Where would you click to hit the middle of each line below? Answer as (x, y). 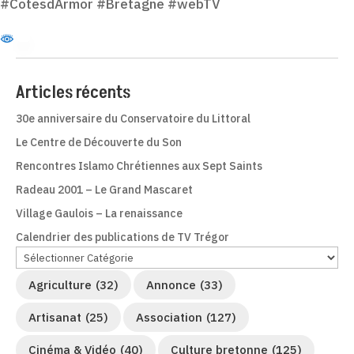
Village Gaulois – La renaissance (99, 214)
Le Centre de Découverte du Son (99, 143)
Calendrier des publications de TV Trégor (122, 237)
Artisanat (55, 318)
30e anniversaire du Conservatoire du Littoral (133, 119)
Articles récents (73, 93)
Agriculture (60, 285)
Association (169, 318)
